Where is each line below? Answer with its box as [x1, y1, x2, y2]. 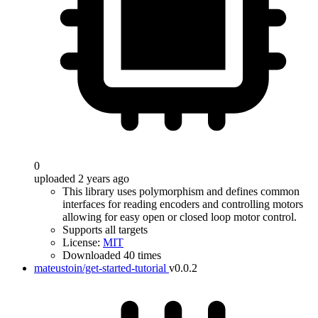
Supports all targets [62, 224, 148, 236]
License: [62, 236, 103, 248]
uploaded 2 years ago [34, 172, 129, 185]
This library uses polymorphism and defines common [62, 185, 300, 197]
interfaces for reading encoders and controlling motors [62, 198, 303, 210]
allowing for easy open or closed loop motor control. [62, 211, 297, 223]
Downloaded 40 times [62, 249, 161, 261]
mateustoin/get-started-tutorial [34, 262, 166, 274]
